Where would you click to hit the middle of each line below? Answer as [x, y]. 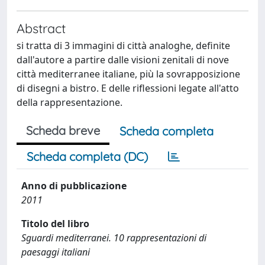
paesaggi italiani [56, 252]
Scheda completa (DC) [87, 156]
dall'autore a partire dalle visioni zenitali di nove [123, 60]
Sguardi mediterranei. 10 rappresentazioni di [114, 238]
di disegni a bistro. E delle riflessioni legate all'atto [128, 88]
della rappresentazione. [70, 102]
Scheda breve [63, 130]
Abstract [41, 28]
